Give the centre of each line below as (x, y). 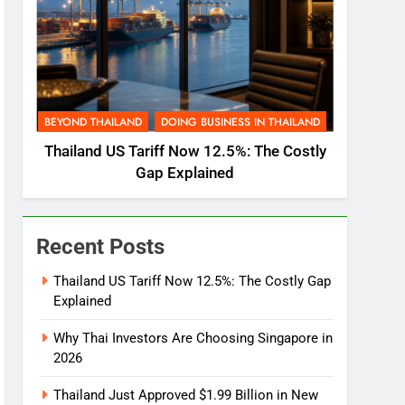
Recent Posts (101, 246)
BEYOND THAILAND (93, 122)
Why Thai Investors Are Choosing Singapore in (193, 338)
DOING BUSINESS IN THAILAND (240, 122)
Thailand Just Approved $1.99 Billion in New (186, 395)
